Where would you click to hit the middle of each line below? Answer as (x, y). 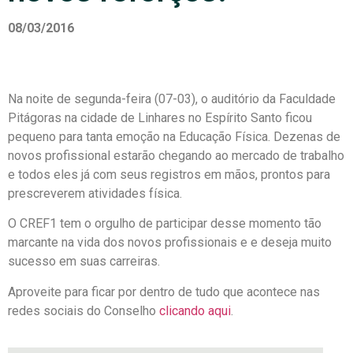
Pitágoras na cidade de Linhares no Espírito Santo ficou (160, 118)
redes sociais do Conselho (84, 310)
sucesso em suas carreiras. (84, 262)
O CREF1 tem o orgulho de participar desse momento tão (165, 224)
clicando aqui (195, 310)
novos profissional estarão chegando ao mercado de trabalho (176, 156)
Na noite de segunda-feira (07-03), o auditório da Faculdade (172, 99)
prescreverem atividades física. (95, 193)
